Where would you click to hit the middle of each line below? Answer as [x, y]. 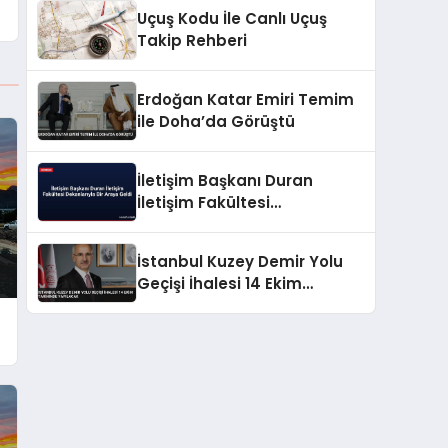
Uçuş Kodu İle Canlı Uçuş [232, 18]
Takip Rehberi [192, 40]
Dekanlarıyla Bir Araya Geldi [248, 224]
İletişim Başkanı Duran [225, 180]
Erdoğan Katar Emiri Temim [245, 99]
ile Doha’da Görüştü [216, 121]
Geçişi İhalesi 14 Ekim [219, 283]
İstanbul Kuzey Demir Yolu [240, 261]
